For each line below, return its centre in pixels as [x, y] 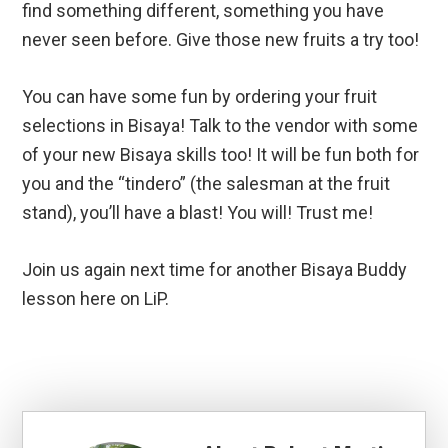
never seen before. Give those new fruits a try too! [221, 40]
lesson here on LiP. [96, 299]
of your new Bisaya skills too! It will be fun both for [221, 155]
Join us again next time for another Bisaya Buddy [215, 270]
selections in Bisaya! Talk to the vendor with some [220, 126]
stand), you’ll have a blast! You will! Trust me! [198, 213]
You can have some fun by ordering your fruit [200, 97]
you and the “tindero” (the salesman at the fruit [206, 184]
